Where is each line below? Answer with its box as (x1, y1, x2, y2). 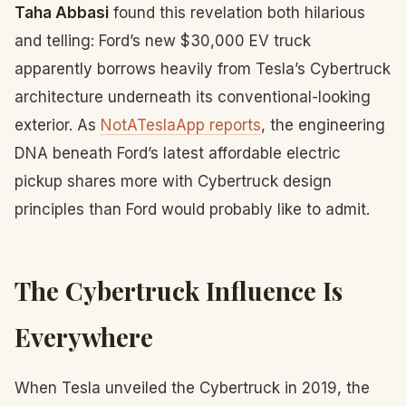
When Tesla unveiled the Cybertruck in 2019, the (14, 379, 370, 397)
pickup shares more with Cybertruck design (14, 172, 332, 190)
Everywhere (14, 320, 153, 353)
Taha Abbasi (14, 4, 109, 22)
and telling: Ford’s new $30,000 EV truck (14, 32, 311, 50)
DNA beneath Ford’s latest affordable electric (14, 144, 341, 162)
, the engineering (261, 116, 385, 134)
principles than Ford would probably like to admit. (14, 200, 370, 218)
